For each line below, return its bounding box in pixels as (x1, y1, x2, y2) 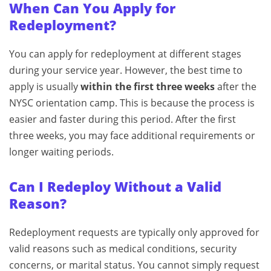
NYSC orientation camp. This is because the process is (9, 96, 255, 109)
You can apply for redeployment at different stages (9, 47, 241, 60)
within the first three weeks (80, 79, 215, 93)
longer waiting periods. (9, 145, 114, 158)
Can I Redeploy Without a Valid (9, 177, 221, 195)
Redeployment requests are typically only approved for (9, 225, 260, 239)
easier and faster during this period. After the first (9, 112, 236, 126)
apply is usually (9, 79, 80, 93)
